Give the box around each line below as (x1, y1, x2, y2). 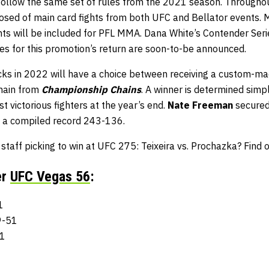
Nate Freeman (168, 99, 233, 112)
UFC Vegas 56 (10, 168, 90, 186)
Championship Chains (41, 83, 141, 96)
